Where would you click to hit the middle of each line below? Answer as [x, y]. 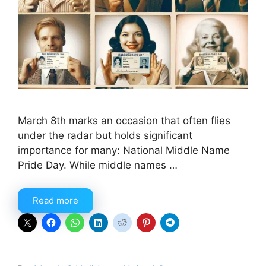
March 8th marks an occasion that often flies [124, 121]
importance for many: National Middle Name [124, 151]
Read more [56, 200]
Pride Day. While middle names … [98, 165]
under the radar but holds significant [105, 136]
